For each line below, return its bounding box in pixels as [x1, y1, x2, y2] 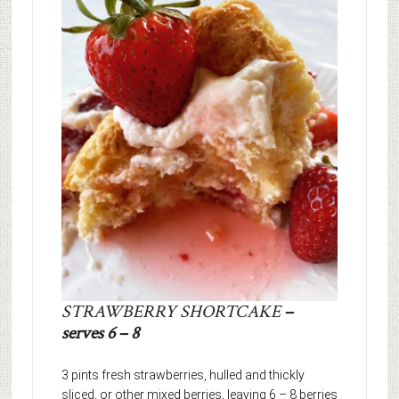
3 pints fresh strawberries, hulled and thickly [61, 367, 305, 382]
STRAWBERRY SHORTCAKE [61, 299, 284, 323]
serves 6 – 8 [61, 321, 139, 345]
